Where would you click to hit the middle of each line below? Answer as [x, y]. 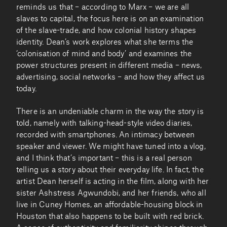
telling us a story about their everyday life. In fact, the [110, 170]
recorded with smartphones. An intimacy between [105, 135]
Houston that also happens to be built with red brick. [110, 217]
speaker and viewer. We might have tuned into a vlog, [111, 147]
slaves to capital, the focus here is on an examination [110, 19]
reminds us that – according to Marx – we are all [103, 7]
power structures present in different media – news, [109, 65]
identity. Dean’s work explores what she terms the [105, 42]
